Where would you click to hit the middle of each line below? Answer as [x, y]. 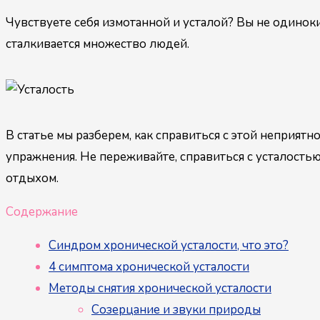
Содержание [42, 211]
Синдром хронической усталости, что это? [169, 245]
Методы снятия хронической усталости [160, 288]
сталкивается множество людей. [97, 44]
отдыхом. [32, 178]
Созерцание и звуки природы [176, 309]
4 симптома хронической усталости [149, 266]
